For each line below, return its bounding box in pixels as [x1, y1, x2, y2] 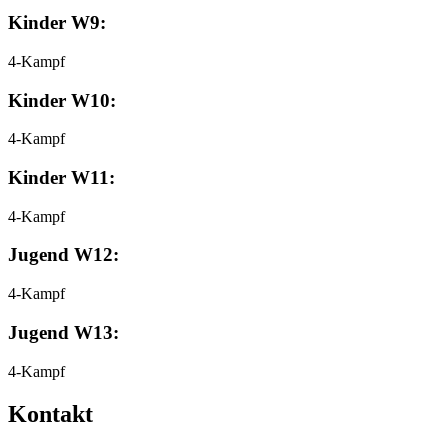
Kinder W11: [8, 167, 115, 188]
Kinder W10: [8, 89, 116, 111]
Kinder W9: [8, 12, 106, 34]
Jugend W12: [8, 244, 119, 266]
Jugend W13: [8, 321, 119, 343]
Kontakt [8, 400, 93, 427]
